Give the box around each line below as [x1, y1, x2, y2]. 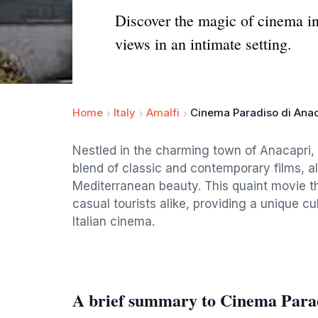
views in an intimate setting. [115, 33, 292, 54]
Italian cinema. [72, 214, 155, 229]
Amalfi [146, 106, 180, 119]
